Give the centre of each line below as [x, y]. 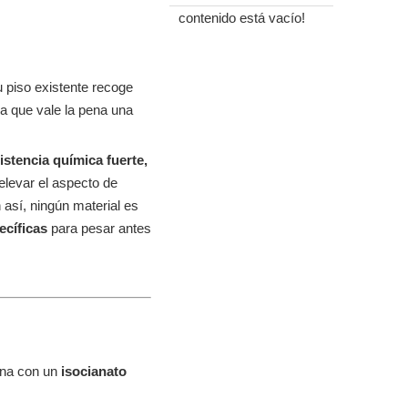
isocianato [94, 371]
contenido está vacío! [242, 18]
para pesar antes [101, 228]
